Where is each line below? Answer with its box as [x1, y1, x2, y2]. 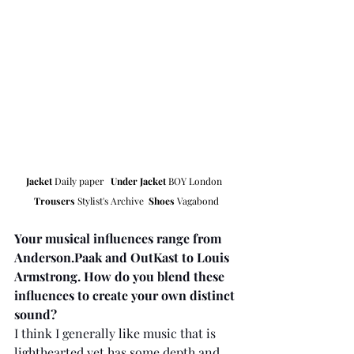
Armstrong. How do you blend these [14, 268, 228, 285]
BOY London [166, 175, 227, 188]
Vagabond [175, 194, 219, 208]
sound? [14, 306, 57, 323]
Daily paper [52, 175, 111, 188]
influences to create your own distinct [14, 287, 238, 304]
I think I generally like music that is [14, 325, 219, 342]
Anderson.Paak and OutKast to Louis [14, 249, 232, 266]
